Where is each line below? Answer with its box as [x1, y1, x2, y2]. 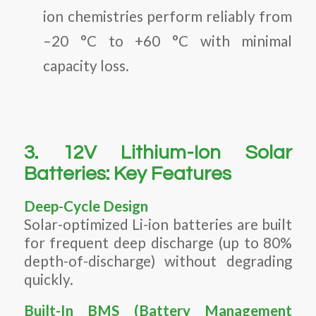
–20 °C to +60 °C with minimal [43, 32, 293, 49]
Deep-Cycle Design [23, 197, 148, 215]
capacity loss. [43, 56, 130, 74]
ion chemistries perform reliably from [43, 7, 293, 25]
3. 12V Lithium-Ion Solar [23, 142, 293, 163]
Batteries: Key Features [23, 163, 231, 184]
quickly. [23, 271, 73, 288]
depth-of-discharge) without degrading [23, 253, 293, 270]
